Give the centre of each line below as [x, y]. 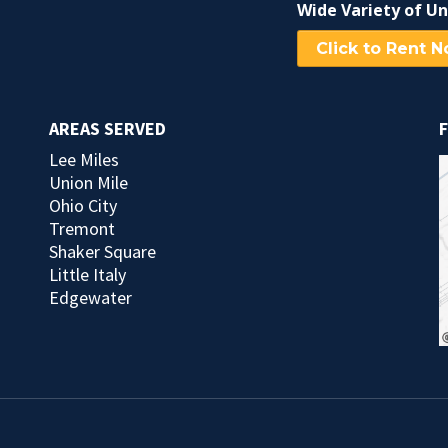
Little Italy [87, 274]
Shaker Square [102, 251]
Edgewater [90, 297]
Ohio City [83, 205]
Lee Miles [84, 159]
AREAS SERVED [107, 128]
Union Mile [88, 182]
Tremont [82, 228]
